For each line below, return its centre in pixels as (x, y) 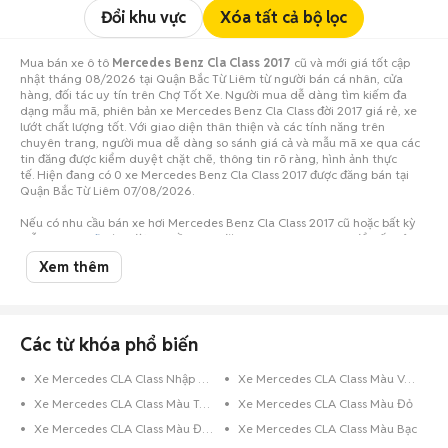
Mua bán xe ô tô (66, 62)
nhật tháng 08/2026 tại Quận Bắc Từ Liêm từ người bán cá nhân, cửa (211, 78)
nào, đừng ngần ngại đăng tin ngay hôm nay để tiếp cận (258, 238)
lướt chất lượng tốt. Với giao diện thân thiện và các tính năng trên (202, 126)
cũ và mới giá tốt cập (350, 62)
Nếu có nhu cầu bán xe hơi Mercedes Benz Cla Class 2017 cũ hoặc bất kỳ (218, 222)
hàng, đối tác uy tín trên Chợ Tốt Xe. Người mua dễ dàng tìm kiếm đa (213, 94)
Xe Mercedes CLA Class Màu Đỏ (325, 403)
